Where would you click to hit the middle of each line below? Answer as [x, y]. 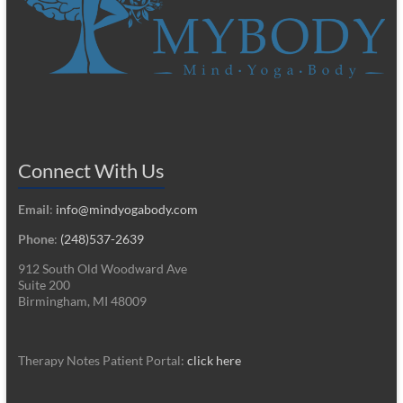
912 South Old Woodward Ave [102, 269]
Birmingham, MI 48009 [82, 301]
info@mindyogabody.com [126, 209]
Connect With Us [91, 170]
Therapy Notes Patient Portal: [102, 360]
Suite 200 [44, 285]
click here [214, 360]
